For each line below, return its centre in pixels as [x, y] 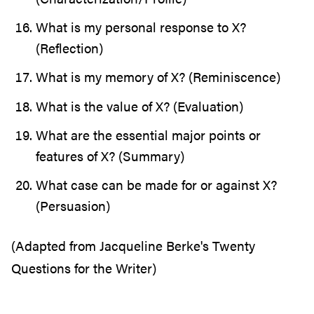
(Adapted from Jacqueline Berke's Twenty [133, 245]
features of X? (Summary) [110, 156]
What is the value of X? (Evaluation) [139, 106]
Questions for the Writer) [84, 268]
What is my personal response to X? [141, 27]
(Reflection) [69, 48]
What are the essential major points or [148, 135]
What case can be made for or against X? [156, 185]
